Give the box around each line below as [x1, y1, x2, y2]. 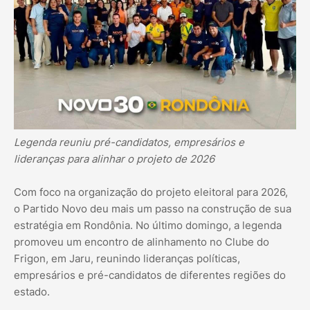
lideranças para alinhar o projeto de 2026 [14, 152, 215, 166]
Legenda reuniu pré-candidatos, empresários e [14, 136, 244, 149]
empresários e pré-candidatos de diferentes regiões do [14, 268, 286, 282]
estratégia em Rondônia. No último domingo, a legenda [14, 219, 282, 232]
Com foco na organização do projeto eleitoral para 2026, [14, 185, 288, 199]
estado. [14, 285, 50, 299]
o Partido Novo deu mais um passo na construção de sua [14, 202, 291, 216]
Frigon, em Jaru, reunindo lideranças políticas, [14, 252, 240, 266]
